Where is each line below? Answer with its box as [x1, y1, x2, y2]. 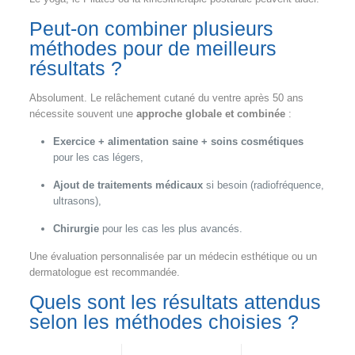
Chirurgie [52, 222, 99, 235]
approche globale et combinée [136, 107, 285, 120]
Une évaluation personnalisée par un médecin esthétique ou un [29, 250, 317, 262]
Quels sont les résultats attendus [29, 290, 321, 313]
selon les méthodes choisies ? [29, 310, 299, 333]
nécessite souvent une [29, 107, 136, 120]
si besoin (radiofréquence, [202, 178, 324, 191]
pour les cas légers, [52, 151, 143, 163]
